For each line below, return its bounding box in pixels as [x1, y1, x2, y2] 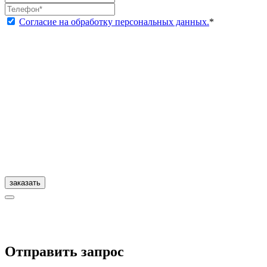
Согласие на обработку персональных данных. [19, 17, 209, 27]
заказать [10, 178, 41, 188]
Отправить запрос [5, 244, 124, 260]
